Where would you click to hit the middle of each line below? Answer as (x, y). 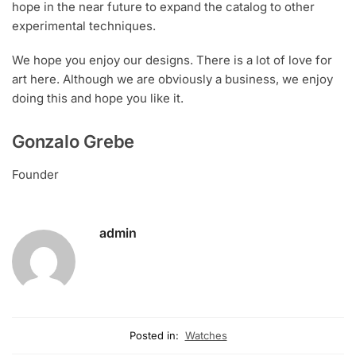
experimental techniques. (84, 25)
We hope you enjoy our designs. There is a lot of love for (172, 60)
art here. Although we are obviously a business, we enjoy (172, 79)
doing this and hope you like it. (98, 99)
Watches (206, 335)
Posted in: (154, 335)
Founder (35, 174)
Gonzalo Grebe (74, 141)
